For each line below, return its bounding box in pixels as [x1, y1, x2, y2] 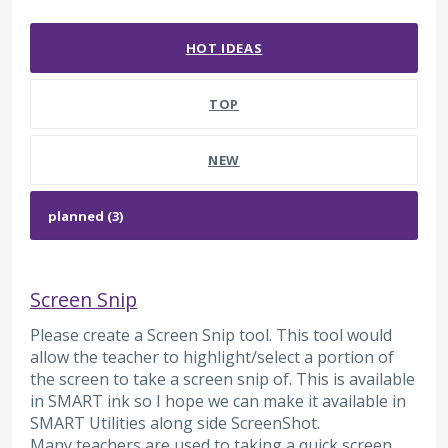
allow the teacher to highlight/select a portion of [30, 346, 394, 368]
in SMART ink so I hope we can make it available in [30, 390, 406, 412]
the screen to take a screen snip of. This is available [30, 368, 415, 390]
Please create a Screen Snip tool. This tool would [30, 324, 392, 346]
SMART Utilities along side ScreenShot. [30, 412, 320, 434]
